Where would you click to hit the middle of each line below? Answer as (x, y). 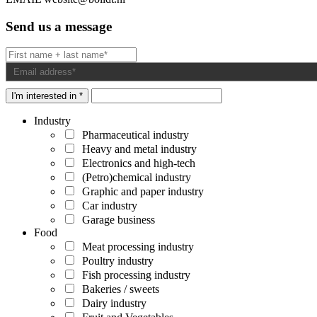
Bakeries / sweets (118, 289)
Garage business (116, 220)
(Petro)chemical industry (134, 178)
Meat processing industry (135, 247)
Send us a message (59, 26)
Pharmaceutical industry (133, 135)
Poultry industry (115, 261)
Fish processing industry (133, 275)
